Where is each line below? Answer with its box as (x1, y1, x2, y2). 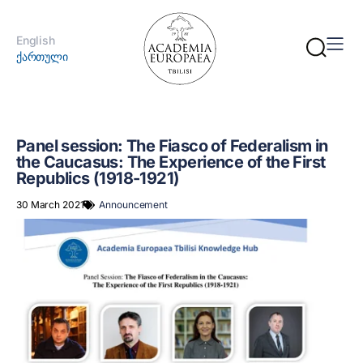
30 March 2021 (16, 199, 84, 211)
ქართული (16, 49, 68, 63)
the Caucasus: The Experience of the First (16, 152, 326, 172)
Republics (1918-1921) (16, 169, 180, 188)
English (16, 33, 55, 47)
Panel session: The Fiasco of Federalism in (16, 136, 328, 156)
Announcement (99, 199, 169, 211)
